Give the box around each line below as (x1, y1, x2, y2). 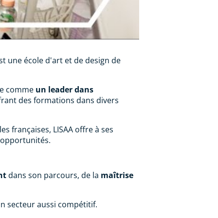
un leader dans (36, 84, 94, 95)
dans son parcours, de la (6, 169, 101, 181)
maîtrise (101, 169, 133, 181)
